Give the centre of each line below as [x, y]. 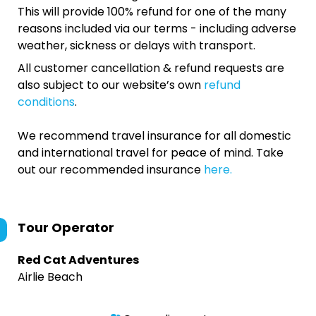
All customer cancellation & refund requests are [151, 68]
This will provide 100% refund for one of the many [152, 12]
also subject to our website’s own [111, 85]
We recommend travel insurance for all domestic [154, 136]
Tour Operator [66, 227]
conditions [46, 102]
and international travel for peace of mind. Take [151, 153]
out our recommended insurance [111, 170]
